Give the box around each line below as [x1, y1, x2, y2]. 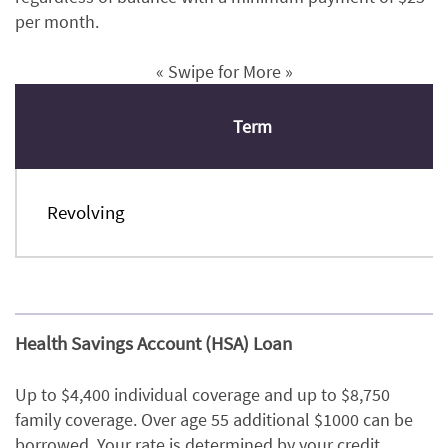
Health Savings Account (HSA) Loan [15, 331, 292, 356]
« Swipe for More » [155, 60, 293, 84]
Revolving [47, 200, 129, 225]
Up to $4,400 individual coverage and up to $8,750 [15, 383, 390, 407]
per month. [15, 10, 99, 34]
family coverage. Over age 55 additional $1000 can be [15, 408, 413, 432]
